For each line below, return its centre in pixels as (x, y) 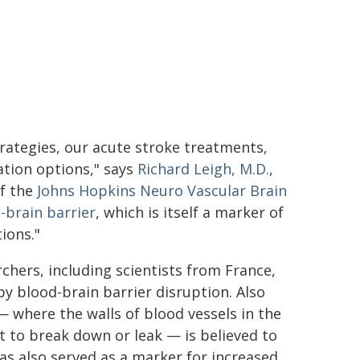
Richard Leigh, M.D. (203, 169)
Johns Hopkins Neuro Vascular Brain (162, 190)
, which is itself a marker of (190, 212)
